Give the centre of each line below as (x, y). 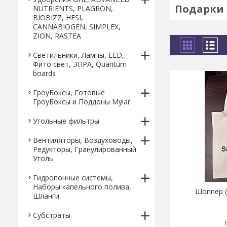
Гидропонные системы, (73, 178)
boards (44, 73)
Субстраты (52, 215)
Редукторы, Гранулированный (85, 149)
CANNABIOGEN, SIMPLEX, (77, 27)
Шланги (46, 196)
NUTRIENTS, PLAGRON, (73, 8)
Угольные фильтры (66, 121)
